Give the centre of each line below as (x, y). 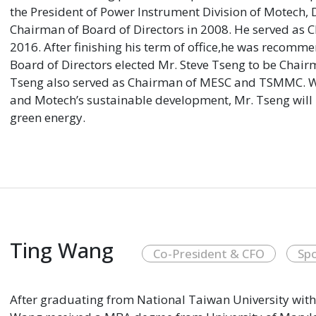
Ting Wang (62, 250)
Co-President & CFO (209, 254)
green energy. (48, 117)
